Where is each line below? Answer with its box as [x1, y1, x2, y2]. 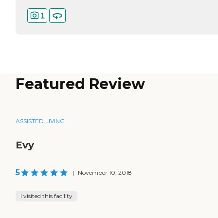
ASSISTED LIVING [16, 117, 65, 125]
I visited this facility [20, 192, 73, 200]
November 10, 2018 [78, 169, 132, 177]
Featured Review [16, 75, 145, 93]
